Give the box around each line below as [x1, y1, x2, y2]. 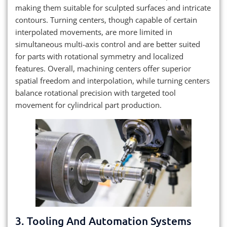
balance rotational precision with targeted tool [15, 88, 176, 98]
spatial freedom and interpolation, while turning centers [15, 75, 210, 86]
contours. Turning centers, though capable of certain [15, 15, 197, 25]
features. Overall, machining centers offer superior [15, 63, 191, 74]
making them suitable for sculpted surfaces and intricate [15, 3, 211, 13]
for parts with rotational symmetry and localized [15, 51, 183, 62]
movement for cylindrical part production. [15, 100, 162, 110]
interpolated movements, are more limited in [15, 27, 172, 37]
